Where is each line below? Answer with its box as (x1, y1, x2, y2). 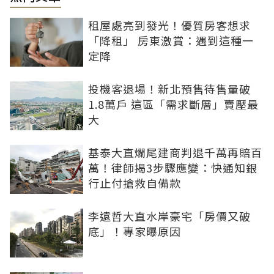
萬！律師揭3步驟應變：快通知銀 (88, 160, 257, 176)
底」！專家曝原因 (88, 223, 181, 239)
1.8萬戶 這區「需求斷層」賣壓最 (88, 96, 259, 112)
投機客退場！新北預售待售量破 (88, 81, 251, 97)
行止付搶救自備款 (88, 175, 181, 191)
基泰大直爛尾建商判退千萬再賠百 (88, 144, 262, 160)
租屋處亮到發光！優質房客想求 (88, 17, 251, 33)
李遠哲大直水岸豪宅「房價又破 (88, 208, 251, 224)
